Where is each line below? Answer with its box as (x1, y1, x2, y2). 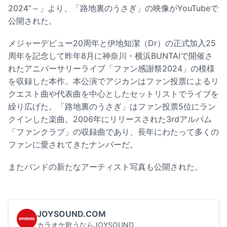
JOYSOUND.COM (37, 209, 106, 219)
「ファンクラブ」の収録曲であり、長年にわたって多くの (8, 126, 219, 137)
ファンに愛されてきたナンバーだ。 (8, 139, 138, 149)
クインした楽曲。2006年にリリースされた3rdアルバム (8, 113, 212, 124)
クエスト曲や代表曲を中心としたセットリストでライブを (8, 88, 219, 99)
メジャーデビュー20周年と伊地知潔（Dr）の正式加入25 (8, 37, 216, 48)
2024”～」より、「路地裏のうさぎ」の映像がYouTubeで (8, 3, 218, 13)
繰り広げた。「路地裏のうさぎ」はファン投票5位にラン (8, 101, 216, 111)
